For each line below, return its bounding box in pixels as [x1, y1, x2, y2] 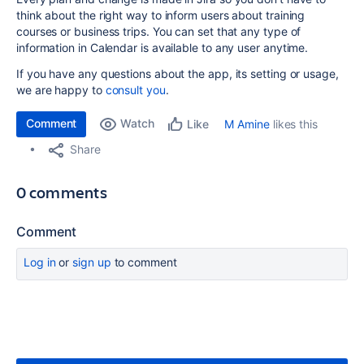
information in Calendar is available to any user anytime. [16, 40, 312, 54]
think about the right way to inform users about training [16, 7, 305, 22]
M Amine [224, 116, 270, 131]
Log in [24, 254, 56, 269]
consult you [105, 82, 166, 97]
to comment [110, 254, 177, 269]
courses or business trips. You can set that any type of [16, 24, 301, 38]
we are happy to [16, 82, 106, 97]
